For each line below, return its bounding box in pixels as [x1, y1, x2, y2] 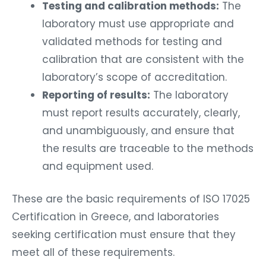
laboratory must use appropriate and [42, 16, 234, 31]
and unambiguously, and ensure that [42, 123, 235, 138]
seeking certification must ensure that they [12, 227, 236, 242]
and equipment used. [42, 159, 153, 173]
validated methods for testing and [42, 34, 222, 49]
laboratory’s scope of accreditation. [42, 69, 227, 84]
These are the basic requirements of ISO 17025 [12, 192, 250, 207]
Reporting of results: [42, 87, 150, 102]
